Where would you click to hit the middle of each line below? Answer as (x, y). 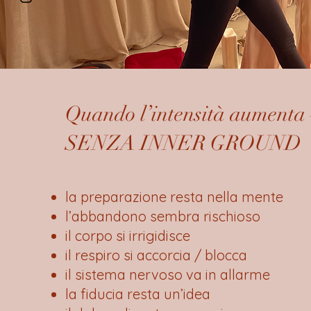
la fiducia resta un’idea (137, 294)
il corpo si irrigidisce (127, 235)
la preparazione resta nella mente (174, 196)
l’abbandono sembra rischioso (162, 216)
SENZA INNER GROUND (183, 143)
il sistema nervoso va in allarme (167, 274)
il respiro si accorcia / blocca (156, 255)
